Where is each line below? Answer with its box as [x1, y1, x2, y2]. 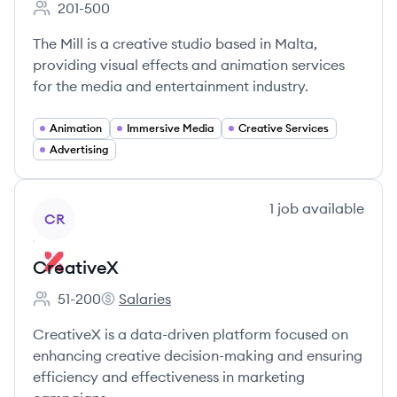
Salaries [119, 290, 171, 307]
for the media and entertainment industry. [33, 77, 308, 95]
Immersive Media [127, 121, 214, 135]
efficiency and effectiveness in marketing [33, 368, 305, 385]
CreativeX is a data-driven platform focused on [33, 325, 348, 343]
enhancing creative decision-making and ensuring [33, 346, 362, 364]
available [299, 199, 364, 217]
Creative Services [238, 121, 329, 135]
